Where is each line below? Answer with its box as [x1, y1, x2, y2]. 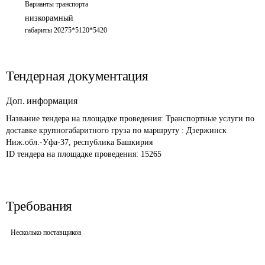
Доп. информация [6, 96, 77, 106]
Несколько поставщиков [11, 228, 82, 237]
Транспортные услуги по [166, 114, 257, 123]
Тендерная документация [6, 69, 148, 83]
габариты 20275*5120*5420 [25, 26, 107, 34]
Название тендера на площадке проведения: [6, 114, 166, 123]
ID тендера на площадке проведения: [6, 150, 141, 159]
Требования [6, 199, 72, 214]
